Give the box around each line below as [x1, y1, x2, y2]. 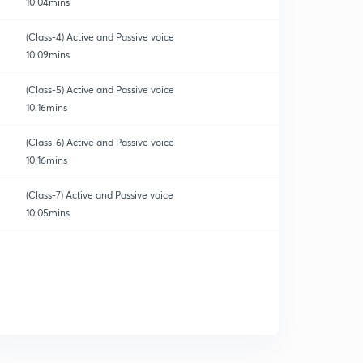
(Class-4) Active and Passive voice [26, 31, 174, 43]
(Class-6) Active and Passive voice [26, 136, 174, 148]
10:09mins [26, 49, 70, 61]
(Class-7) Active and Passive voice [26, 189, 173, 201]
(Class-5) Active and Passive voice [26, 83, 174, 96]
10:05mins [26, 207, 70, 219]
